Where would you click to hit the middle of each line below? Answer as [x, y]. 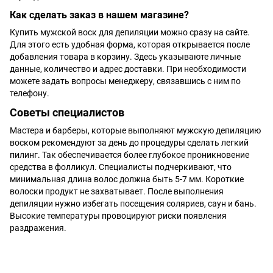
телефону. [30, 94]
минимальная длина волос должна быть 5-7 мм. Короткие [127, 179]
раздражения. [38, 228]
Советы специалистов [67, 113]
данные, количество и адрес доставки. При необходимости [128, 69]
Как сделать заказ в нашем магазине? [99, 15]
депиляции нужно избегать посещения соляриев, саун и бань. [133, 203]
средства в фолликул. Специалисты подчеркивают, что [121, 167]
